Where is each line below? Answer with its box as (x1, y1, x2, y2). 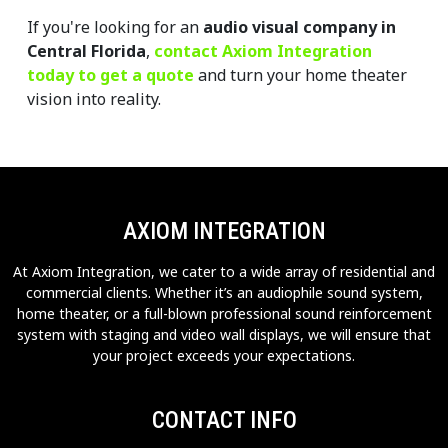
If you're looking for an (27, 16, 203, 39)
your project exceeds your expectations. (93, 346, 355, 366)
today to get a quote (27, 64, 194, 87)
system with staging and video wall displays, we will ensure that (17, 325, 431, 345)
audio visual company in (203, 16, 396, 39)
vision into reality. (27, 88, 161, 111)
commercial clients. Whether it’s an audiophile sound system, (25, 283, 423, 303)
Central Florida (27, 40, 146, 63)
